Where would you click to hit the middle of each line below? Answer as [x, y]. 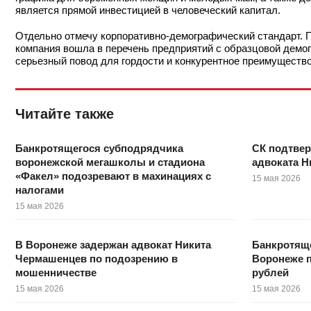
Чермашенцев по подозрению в [96, 258]
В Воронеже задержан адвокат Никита [113, 244]
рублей [271, 272]
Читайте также [65, 114]
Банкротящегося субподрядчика [99, 148]
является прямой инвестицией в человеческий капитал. [148, 10]
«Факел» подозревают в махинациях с [113, 176]
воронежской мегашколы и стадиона [110, 162]
